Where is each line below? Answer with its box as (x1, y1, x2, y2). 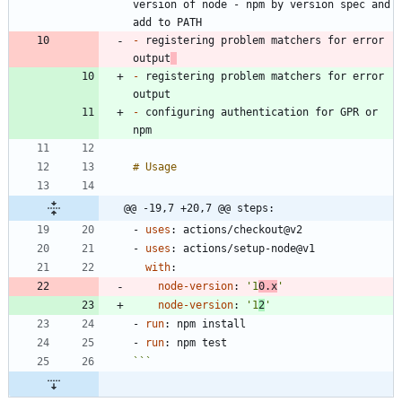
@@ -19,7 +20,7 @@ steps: (124, 202, 275, 215)
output (133, 52, 170, 66)
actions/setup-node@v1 (183, 242, 315, 256)
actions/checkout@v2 (183, 223, 302, 237)
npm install (177, 318, 246, 331)
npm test (177, 336, 227, 350)
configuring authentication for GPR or (139, 106, 378, 119)
